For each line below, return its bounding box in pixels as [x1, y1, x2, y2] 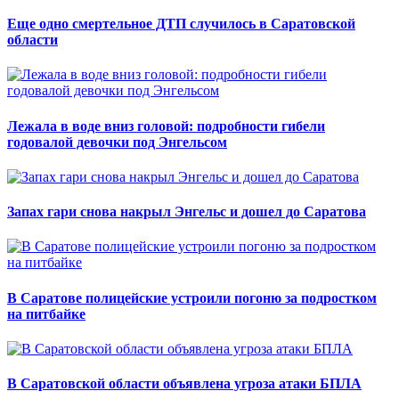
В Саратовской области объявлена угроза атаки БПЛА [7, 376, 362, 392]
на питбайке [7, 305, 85, 322]
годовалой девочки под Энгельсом [7, 134, 227, 150]
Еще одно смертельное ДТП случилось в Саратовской [7, 16, 355, 32]
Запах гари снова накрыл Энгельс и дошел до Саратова [7, 204, 366, 220]
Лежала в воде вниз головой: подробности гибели [7, 118, 325, 134]
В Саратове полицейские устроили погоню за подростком [7, 289, 377, 305]
